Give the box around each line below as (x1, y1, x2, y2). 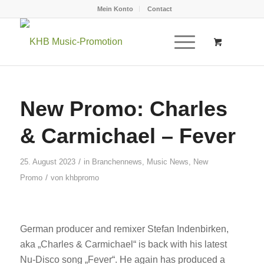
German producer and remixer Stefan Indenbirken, (19, 224, 229, 235)
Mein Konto (97, 5, 134, 12)
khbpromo (65, 173, 99, 182)
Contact (147, 5, 173, 12)
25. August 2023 (19, 157, 75, 166)
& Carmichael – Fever (19, 124, 236, 148)
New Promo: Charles (19, 97, 227, 121)
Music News (146, 157, 189, 166)
